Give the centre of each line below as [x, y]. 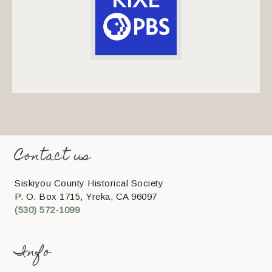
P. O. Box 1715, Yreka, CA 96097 [86, 196]
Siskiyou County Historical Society [89, 183]
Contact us [53, 157]
